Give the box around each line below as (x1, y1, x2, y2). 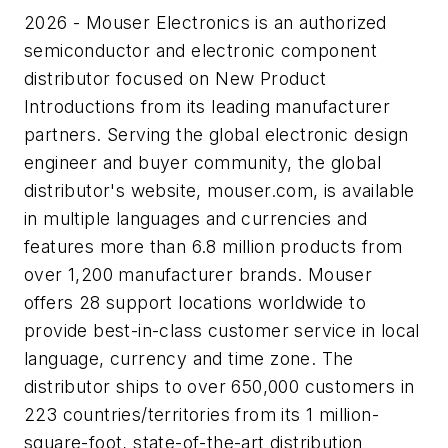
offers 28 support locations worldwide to (24, 291, 366, 313)
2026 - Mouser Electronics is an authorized (24, 11, 387, 33)
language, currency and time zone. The (24, 347, 354, 369)
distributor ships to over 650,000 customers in (24, 375, 415, 397)
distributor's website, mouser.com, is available (24, 179, 415, 201)
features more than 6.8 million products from (24, 235, 403, 257)
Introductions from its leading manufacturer (24, 95, 391, 117)
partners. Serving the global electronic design (24, 123, 409, 145)
